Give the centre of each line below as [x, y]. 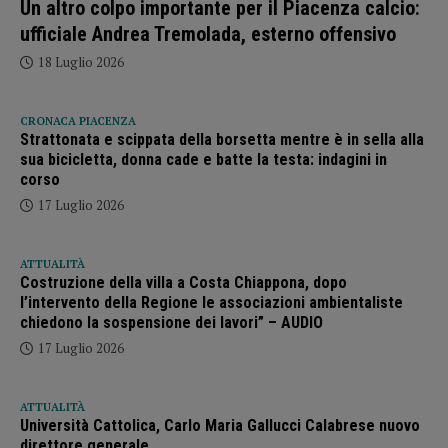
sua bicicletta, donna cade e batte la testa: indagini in [203, 159]
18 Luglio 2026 [81, 61]
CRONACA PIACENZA [78, 120]
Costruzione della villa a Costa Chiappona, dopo [183, 282]
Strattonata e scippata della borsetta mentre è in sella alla [222, 139]
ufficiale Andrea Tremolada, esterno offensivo [208, 33]
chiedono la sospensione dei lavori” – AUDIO [171, 322]
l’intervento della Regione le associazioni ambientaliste [211, 302]
